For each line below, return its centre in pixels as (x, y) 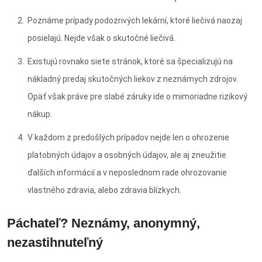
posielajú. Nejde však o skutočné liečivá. (101, 38)
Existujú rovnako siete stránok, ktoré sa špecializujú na (130, 62)
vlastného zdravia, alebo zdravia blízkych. (104, 190)
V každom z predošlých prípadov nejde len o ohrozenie (128, 138)
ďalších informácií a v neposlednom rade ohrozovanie (127, 173)
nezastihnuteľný (55, 243)
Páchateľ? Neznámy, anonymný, (104, 223)
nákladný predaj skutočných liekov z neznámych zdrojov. (133, 79)
